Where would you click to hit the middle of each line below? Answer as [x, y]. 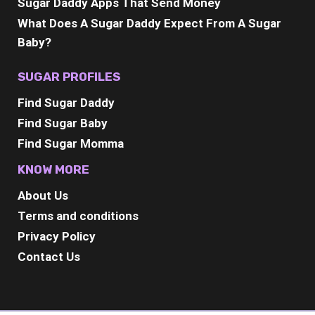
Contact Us [49, 257]
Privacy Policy [57, 236]
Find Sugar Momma [71, 143]
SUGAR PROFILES [69, 77]
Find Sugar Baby [63, 123]
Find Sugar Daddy [66, 103]
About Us [43, 195]
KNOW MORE [53, 169]
